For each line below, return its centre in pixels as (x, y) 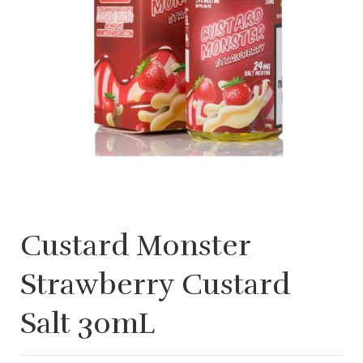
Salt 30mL (88, 323)
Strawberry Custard (155, 284)
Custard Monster (135, 245)
